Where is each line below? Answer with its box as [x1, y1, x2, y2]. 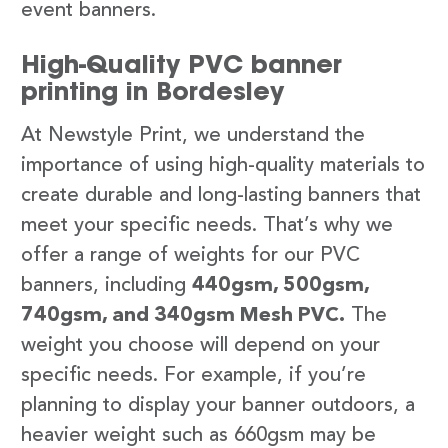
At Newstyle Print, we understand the [21, 126, 365, 147]
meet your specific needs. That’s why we [21, 216, 393, 237]
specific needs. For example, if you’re [21, 366, 366, 387]
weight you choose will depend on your [21, 336, 380, 357]
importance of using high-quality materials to [21, 156, 425, 177]
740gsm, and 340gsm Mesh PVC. [21, 306, 345, 327]
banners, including [21, 276, 192, 297]
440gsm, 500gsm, [192, 276, 369, 297]
